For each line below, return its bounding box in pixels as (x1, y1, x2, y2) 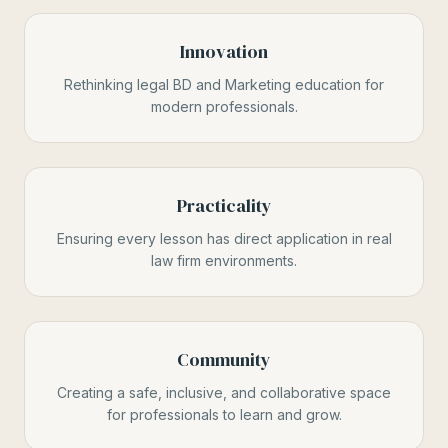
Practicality (176, 193, 272, 218)
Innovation (180, 39, 268, 64)
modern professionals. (150, 98, 298, 115)
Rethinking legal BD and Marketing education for (64, 76, 384, 93)
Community (177, 347, 271, 372)
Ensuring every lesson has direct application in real (56, 230, 392, 247)
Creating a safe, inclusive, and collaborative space (57, 384, 391, 401)
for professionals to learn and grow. (106, 406, 342, 423)
